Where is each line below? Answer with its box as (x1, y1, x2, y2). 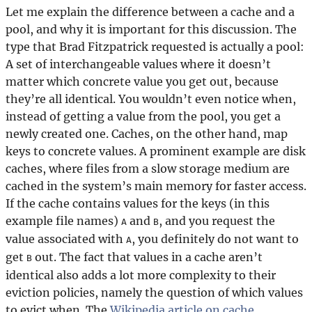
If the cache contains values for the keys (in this (6, 196, 270, 210)
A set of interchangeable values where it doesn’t (6, 56, 271, 71)
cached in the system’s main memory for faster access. (6, 178, 306, 193)
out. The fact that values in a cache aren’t (32, 249, 263, 264)
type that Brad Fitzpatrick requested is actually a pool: (6, 39, 304, 54)
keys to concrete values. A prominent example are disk (6, 143, 306, 158)
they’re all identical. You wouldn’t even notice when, (6, 91, 296, 106)
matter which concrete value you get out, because (6, 74, 279, 88)
